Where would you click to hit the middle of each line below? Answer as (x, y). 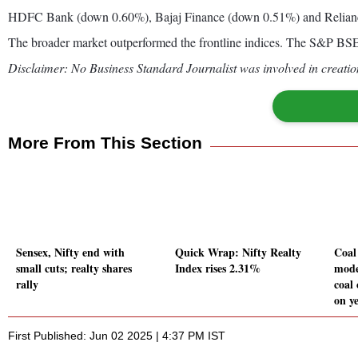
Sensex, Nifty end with (70, 253)
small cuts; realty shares (74, 268)
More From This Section (105, 142)
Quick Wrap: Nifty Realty (238, 253)
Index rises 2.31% (218, 268)
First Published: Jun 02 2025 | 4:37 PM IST (117, 336)
